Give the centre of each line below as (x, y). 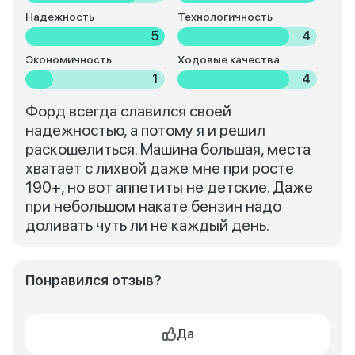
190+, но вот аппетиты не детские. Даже (169, 187)
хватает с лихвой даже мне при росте (160, 168)
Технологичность (225, 17)
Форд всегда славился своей (128, 111)
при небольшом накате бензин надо (153, 206)
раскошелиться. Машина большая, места (168, 149)
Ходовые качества (228, 59)
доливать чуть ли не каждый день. (147, 225)
